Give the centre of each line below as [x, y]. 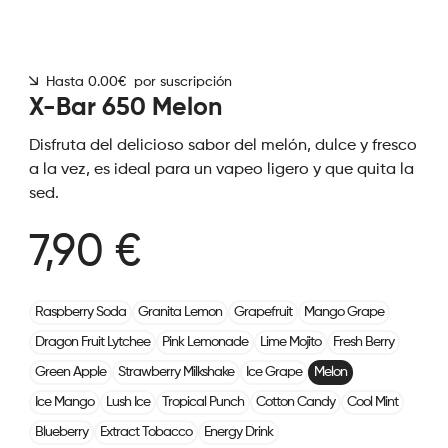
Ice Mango [64, 402]
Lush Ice [127, 402]
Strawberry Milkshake [175, 372]
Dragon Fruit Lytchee [92, 342]
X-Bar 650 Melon [125, 108]
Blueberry [61, 432]
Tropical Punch [202, 402]
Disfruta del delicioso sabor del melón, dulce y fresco [222, 146]
